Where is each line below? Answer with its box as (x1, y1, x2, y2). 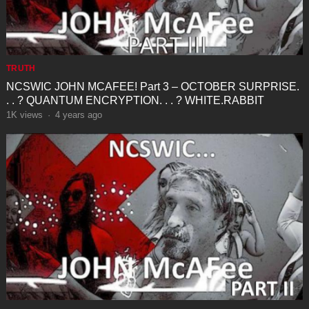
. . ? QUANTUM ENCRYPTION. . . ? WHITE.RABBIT (6, 94, 264, 107)
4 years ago (54, 110, 102, 121)
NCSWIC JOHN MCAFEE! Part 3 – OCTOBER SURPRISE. (6, 81, 299, 93)
